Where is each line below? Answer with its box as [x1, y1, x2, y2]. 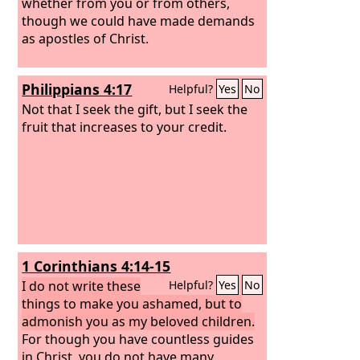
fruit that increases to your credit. [22, 117, 227, 136]
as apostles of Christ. [22, 29, 149, 47]
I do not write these [22, 276, 141, 295]
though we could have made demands [22, 11, 256, 30]
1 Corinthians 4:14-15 [22, 256, 171, 276]
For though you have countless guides [22, 329, 255, 348]
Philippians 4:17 [22, 80, 133, 99]
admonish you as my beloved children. [22, 312, 256, 330]
